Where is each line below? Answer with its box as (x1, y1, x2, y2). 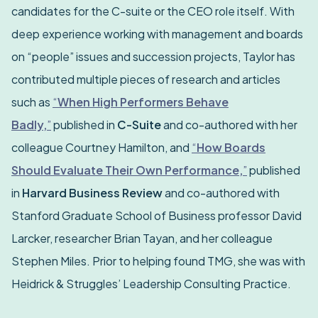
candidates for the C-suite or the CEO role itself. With (11, 4, 295, 19)
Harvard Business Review (22, 185, 163, 201)
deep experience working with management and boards (11, 26, 303, 42)
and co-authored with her (163, 117, 297, 133)
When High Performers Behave (57, 94, 229, 110)
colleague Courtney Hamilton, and (11, 140, 190, 155)
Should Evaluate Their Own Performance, (11, 163, 243, 178)
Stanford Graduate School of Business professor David (11, 208, 302, 224)
